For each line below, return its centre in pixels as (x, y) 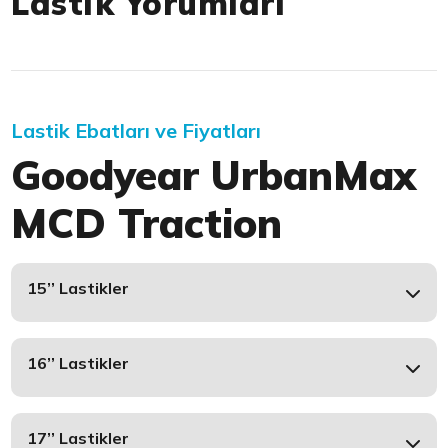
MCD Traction (147, 223)
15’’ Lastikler (78, 288)
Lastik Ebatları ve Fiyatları (136, 131)
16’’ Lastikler (78, 363)
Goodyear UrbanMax (214, 175)
